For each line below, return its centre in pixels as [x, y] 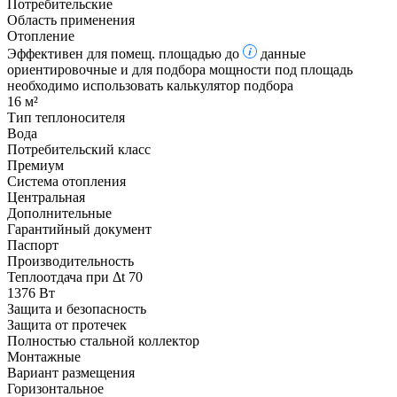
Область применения [71, 19]
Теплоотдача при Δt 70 [75, 276]
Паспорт [35, 245]
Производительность [70, 261]
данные [283, 53]
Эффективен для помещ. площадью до [123, 53]
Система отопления [66, 181]
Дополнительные [59, 213]
